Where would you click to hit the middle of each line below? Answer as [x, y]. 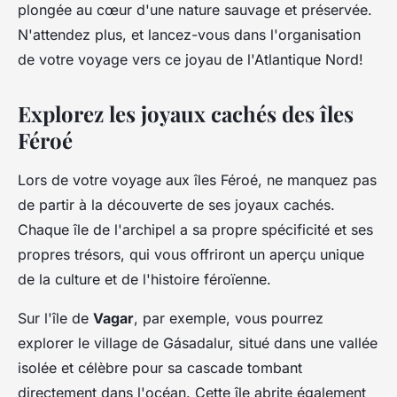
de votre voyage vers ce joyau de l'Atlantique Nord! [191, 59]
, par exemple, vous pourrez [229, 318]
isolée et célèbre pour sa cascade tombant [160, 367]
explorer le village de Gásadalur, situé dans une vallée [198, 343]
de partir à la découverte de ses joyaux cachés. [176, 204]
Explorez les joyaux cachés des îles [186, 113]
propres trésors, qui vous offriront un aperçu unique [191, 254]
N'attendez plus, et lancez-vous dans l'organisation [189, 34]
